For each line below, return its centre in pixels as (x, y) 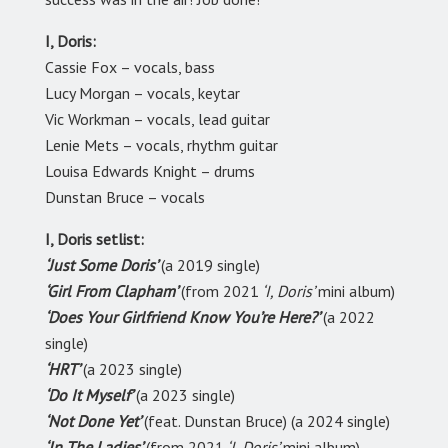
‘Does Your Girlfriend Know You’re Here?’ (184, 317)
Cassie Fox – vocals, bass (130, 67)
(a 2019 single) (210, 265)
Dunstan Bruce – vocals (125, 197)
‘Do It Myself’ (90, 395)
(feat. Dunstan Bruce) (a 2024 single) (267, 421)
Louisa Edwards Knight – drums (150, 171)
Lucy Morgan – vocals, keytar (142, 93)
